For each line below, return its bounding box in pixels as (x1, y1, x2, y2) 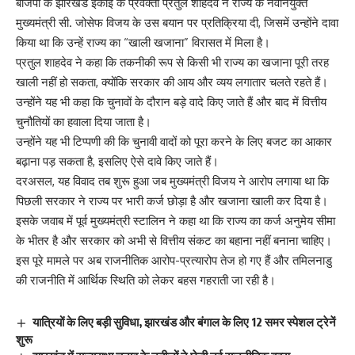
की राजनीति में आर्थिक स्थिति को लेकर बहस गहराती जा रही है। (16, 273, 276, 288)
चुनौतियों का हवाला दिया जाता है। (16, 114, 151, 130)
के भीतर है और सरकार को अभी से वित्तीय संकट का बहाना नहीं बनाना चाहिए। (16, 233, 332, 249)
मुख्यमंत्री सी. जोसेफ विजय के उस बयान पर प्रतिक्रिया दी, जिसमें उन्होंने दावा (16, 15, 338, 31)
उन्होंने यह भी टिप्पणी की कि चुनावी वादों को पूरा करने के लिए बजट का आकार (16, 134, 332, 150)
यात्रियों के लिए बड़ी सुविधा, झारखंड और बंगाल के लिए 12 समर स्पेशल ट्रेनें (32, 315, 337, 330)
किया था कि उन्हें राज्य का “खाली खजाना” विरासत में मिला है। (16, 35, 270, 51)
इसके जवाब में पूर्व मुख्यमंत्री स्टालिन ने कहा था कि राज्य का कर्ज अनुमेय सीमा (16, 213, 335, 229)
